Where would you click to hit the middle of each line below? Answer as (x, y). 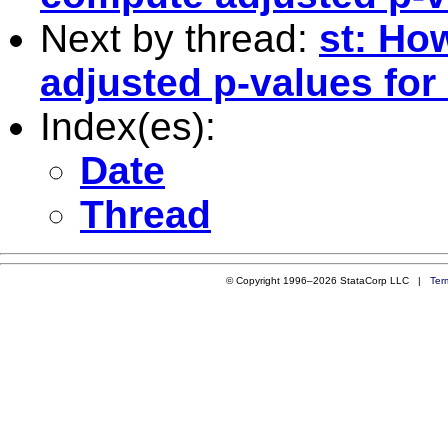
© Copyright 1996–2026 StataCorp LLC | (327, 280)
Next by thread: (179, 38)
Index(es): (128, 126)
